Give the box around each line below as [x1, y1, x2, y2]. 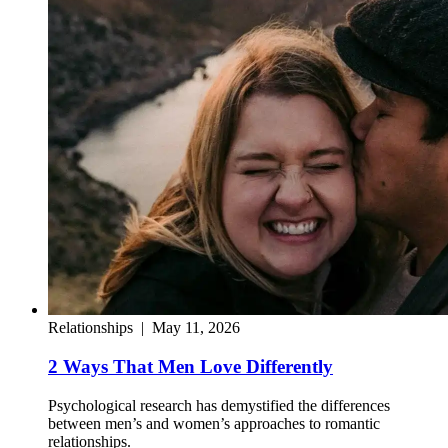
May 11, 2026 [152, 319, 240, 337]
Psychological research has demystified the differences [48, 396, 390, 414]
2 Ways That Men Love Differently [48, 355, 333, 377]
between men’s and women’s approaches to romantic [48, 414, 380, 432]
